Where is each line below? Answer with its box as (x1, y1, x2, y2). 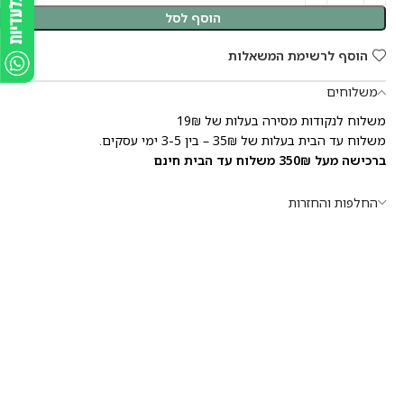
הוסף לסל (165, 9, 221, 26)
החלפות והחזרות (289, 194, 378, 211)
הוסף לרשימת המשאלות (228, 46, 369, 64)
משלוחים (326, 83, 378, 100)
